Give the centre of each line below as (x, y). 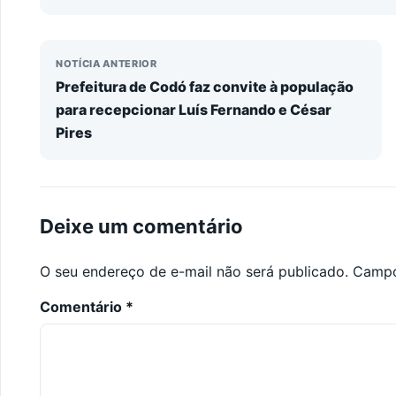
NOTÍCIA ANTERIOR (107, 63)
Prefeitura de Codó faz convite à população (205, 86)
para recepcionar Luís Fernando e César (194, 109)
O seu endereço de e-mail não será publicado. (194, 271)
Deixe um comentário (141, 226)
